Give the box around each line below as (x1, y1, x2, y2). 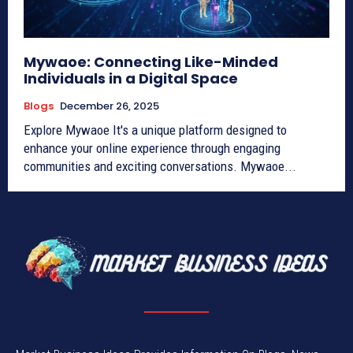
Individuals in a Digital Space (24, 69, 238, 89)
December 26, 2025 (60, 98, 159, 114)
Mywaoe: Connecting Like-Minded (24, 52, 278, 72)
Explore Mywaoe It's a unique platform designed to (24, 122, 287, 139)
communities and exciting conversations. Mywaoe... (24, 158, 296, 175)
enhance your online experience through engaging (24, 140, 281, 157)
